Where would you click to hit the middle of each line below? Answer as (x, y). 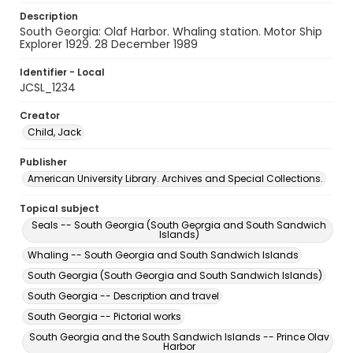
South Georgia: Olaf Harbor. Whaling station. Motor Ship (171, 32)
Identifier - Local (62, 72)
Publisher (43, 162)
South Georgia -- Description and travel (123, 296)
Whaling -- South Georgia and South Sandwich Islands (163, 255)
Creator (40, 115)
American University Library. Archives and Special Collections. (175, 178)
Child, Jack (54, 132)
